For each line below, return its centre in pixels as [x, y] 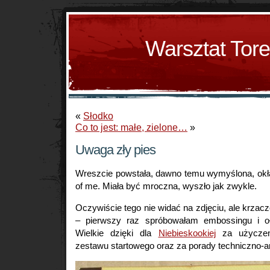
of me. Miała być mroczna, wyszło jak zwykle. [166, 186]
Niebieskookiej [187, 233]
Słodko [98, 116]
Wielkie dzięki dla [117, 233]
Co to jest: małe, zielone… [131, 127]
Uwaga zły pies [115, 150]
